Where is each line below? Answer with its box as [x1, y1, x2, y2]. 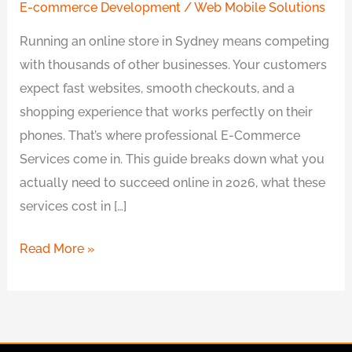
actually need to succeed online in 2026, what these [20, 174, 326, 190]
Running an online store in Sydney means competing [20, 33, 330, 49]
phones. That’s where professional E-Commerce [20, 127, 301, 143]
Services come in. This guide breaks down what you [20, 151, 325, 167]
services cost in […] [20, 198, 127, 214]
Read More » [20, 241, 96, 257]
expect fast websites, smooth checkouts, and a [20, 80, 295, 96]
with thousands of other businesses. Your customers [20, 57, 328, 72]
